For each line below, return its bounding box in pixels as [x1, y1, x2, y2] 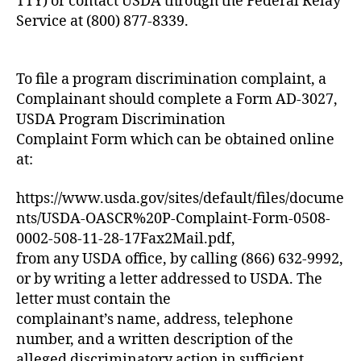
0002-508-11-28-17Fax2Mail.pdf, [16, 229, 235, 248]
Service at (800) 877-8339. [16, 11, 189, 31]
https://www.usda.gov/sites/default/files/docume [16, 189, 344, 208]
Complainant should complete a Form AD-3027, [16, 90, 338, 109]
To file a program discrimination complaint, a [16, 70, 326, 89]
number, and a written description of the [16, 330, 293, 349]
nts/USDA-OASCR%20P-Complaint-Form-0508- [16, 209, 330, 228]
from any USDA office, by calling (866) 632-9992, [16, 249, 343, 268]
